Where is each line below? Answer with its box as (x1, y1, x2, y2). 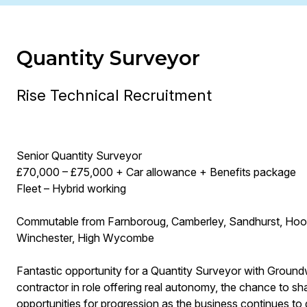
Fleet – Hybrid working (16, 182, 126, 195)
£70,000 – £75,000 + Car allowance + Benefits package (16, 165, 296, 179)
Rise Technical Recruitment (16, 86, 212, 104)
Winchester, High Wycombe (16, 231, 154, 245)
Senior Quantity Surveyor (16, 149, 142, 162)
